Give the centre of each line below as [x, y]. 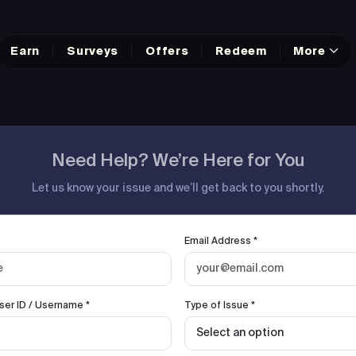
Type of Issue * [220, 306]
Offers [167, 51]
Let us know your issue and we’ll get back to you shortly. [178, 188]
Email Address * [221, 242]
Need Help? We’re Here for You [178, 161]
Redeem [241, 51]
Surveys [93, 51]
